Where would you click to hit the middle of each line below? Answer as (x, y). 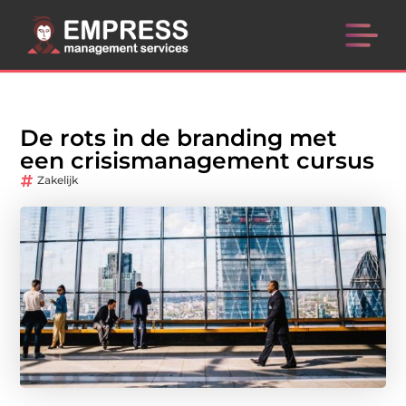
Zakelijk (58, 180)
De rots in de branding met (179, 138)
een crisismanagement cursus (198, 161)
